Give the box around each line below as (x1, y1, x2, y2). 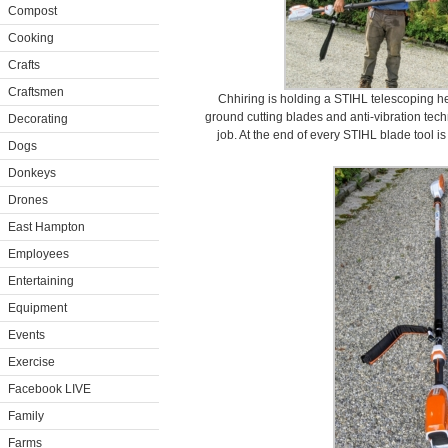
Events (8, 328, 45, 342)
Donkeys (8, 166, 56, 180)
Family (8, 409, 44, 423)
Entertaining (8, 274, 74, 288)
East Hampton (8, 220, 85, 234)
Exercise (8, 355, 55, 369)
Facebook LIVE (8, 382, 91, 396)
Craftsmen (8, 85, 64, 99)
